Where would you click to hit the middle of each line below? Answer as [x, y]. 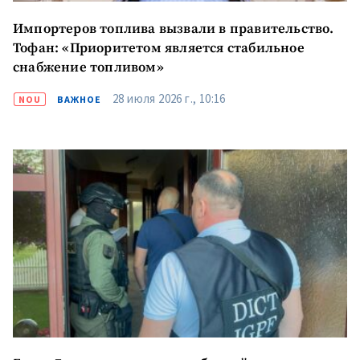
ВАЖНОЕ [79, 99]
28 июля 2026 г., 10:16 [169, 98]
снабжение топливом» [88, 67]
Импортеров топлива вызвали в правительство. [174, 29]
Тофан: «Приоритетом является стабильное [159, 48]
